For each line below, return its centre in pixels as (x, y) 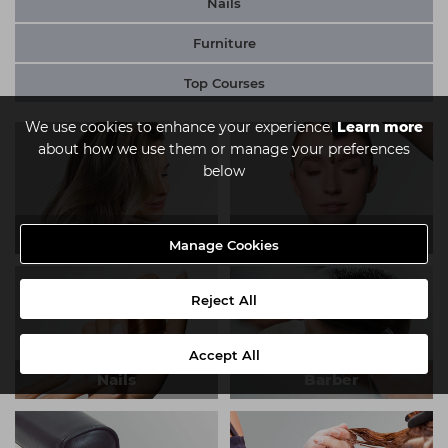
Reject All (224, 300)
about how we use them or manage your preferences (224, 149)
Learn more (380, 127)
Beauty (331, 235)
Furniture (224, 42)
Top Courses (224, 82)
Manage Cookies (224, 245)
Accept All (224, 355)
